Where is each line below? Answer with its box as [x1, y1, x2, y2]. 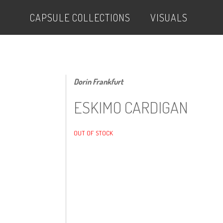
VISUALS [150, 11, 188, 24]
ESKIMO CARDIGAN [74, 97, 188, 117]
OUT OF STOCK [74, 129, 113, 137]
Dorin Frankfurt [74, 77, 123, 87]
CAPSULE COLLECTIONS [30, 11, 130, 24]
